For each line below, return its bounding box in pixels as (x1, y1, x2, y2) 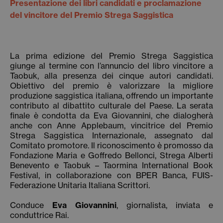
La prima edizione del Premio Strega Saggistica (10, 51, 213, 61)
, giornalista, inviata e (116, 200, 213, 210)
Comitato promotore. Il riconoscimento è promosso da (10, 140, 213, 150)
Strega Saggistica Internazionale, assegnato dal (10, 130, 213, 140)
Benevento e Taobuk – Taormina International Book (10, 160, 213, 170)
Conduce (10, 200, 52, 210)
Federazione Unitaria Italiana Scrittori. (10, 180, 150, 190)
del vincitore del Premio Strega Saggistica (10, 10, 173, 20)
